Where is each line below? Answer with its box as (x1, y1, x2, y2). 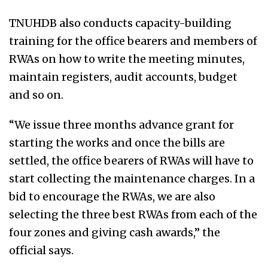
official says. (9, 243, 74, 258)
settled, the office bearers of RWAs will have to (9, 154, 254, 168)
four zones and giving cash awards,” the (9, 226, 220, 240)
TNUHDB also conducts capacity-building (9, 16, 232, 31)
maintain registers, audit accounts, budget (9, 70, 237, 84)
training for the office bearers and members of (9, 34, 257, 48)
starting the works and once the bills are (9, 136, 225, 150)
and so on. (9, 88, 63, 102)
